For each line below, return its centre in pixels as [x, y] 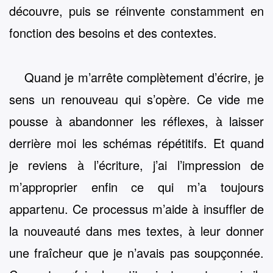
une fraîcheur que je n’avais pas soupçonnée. [136, 252]
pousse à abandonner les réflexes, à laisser [136, 121]
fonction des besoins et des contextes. [113, 33]
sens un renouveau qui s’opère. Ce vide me [136, 99]
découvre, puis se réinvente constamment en [136, 11]
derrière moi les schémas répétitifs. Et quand [136, 143]
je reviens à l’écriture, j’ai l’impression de [136, 165]
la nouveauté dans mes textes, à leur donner [136, 230]
